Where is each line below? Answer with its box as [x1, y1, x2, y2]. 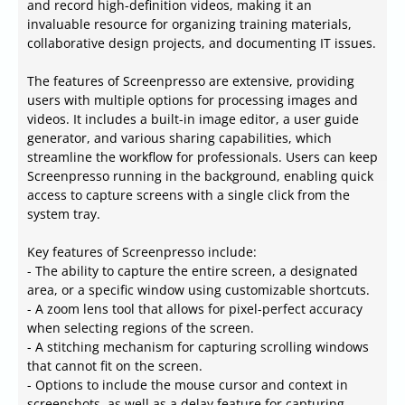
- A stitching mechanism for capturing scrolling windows [27, 338, 369, 356]
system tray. [27, 205, 100, 223]
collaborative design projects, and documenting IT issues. [27, 34, 376, 52]
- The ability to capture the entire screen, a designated [27, 262, 358, 280]
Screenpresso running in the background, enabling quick [27, 167, 373, 185]
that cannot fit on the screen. [27, 357, 202, 375]
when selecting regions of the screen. [27, 319, 254, 337]
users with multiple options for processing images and [27, 91, 358, 109]
